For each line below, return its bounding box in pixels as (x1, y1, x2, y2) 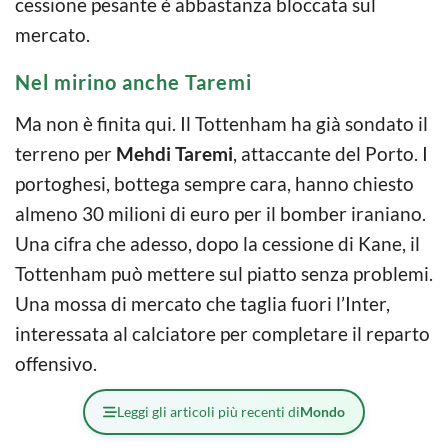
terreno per (15, 141, 116, 165)
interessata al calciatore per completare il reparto (15, 321, 430, 345)
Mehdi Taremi (116, 141, 233, 165)
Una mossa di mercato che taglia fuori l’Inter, (15, 291, 390, 315)
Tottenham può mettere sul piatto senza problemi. (15, 261, 433, 285)
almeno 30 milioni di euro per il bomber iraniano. (15, 201, 426, 225)
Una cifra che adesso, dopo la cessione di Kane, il (15, 231, 420, 255)
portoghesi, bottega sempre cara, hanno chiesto (15, 171, 414, 195)
